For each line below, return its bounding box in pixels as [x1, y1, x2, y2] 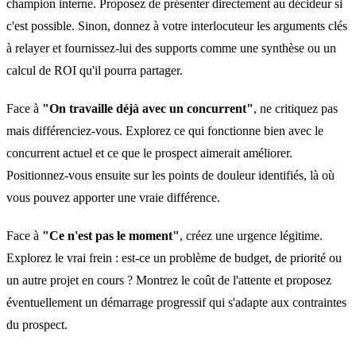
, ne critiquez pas [253, 102, 338, 115]
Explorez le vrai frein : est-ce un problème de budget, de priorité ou [6, 251, 342, 265]
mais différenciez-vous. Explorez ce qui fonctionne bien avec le [6, 124, 323, 137]
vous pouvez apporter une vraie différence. [6, 191, 220, 204]
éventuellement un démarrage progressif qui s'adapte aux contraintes [6, 296, 346, 309]
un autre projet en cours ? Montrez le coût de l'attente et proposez [6, 273, 331, 287]
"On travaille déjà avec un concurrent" [42, 102, 253, 115]
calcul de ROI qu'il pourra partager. [6, 64, 183, 77]
